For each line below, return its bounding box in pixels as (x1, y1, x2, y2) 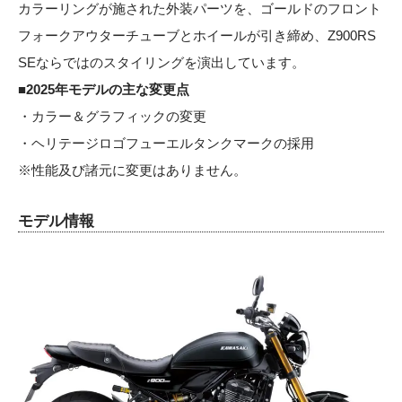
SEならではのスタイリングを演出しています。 (18, 54, 305, 70)
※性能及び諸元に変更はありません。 (18, 162, 247, 178)
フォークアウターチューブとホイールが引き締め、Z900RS (18, 27, 376, 43)
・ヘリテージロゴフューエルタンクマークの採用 (18, 135, 314, 151)
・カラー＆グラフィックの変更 (18, 108, 206, 124)
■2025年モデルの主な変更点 (18, 81, 189, 97)
